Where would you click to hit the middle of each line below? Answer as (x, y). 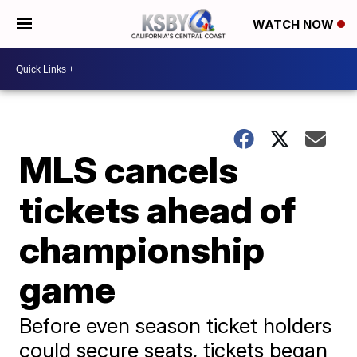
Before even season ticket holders (176, 326)
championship (142, 249)
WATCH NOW (295, 25)
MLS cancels (129, 170)
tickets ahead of (158, 210)
